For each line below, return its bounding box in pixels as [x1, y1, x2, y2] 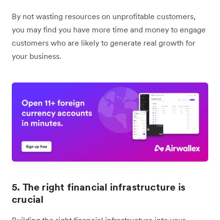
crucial [12, 192, 44, 206]
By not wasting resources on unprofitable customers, [12, 11, 195, 21]
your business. [12, 51, 63, 61]
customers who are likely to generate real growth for [12, 37, 195, 48]
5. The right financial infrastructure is [12, 180, 186, 193]
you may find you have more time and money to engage [12, 24, 206, 34]
